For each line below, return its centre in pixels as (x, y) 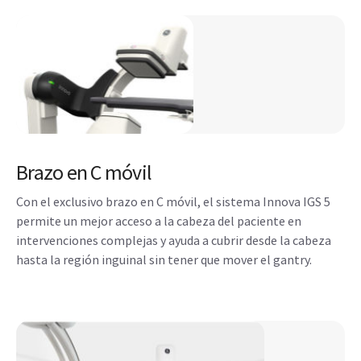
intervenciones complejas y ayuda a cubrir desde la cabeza (174, 240)
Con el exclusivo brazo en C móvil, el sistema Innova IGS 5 (173, 201)
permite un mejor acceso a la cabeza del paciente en (159, 220)
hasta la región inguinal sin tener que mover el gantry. (164, 259)
